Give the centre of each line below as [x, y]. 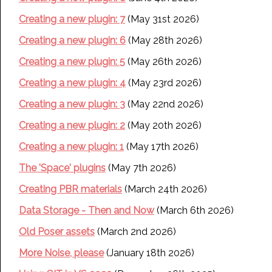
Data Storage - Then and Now [87, 210]
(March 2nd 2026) [135, 232]
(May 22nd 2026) [164, 104]
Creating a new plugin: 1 [71, 147]
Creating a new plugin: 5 [72, 62]
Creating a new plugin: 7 [72, 19]
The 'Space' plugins [62, 168]
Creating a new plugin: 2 [72, 125]
